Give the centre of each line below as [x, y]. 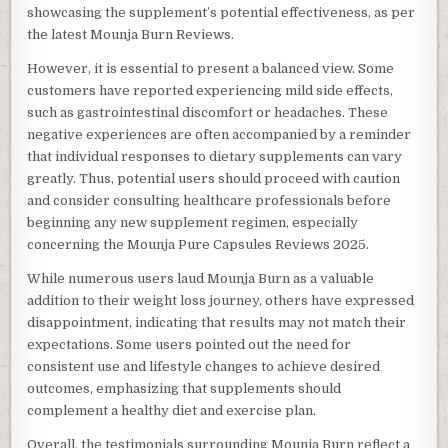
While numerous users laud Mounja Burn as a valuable [201, 278]
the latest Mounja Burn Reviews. [131, 34]
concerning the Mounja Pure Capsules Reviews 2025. [198, 244]
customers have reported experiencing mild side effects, [210, 90]
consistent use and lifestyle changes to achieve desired [204, 366]
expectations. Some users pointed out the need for [189, 344]
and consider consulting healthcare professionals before [209, 200]
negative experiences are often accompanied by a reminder [219, 134]
